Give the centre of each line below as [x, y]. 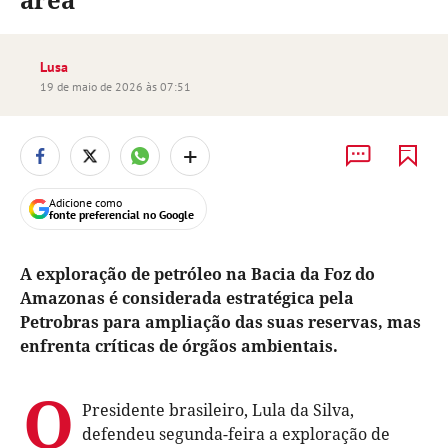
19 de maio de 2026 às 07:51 [115, 86]
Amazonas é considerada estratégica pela [187, 298]
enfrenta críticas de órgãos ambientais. [179, 346]
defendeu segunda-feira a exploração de [236, 434]
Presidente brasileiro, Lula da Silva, [218, 410]
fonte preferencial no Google [121, 214]
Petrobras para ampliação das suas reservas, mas [220, 322]
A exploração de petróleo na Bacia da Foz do [197, 274]
